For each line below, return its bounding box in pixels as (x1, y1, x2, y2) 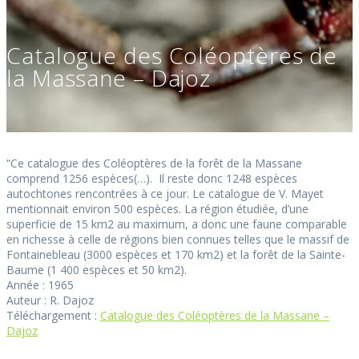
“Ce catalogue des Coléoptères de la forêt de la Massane (6, 155, 302, 171)
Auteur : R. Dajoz (6, 292, 94, 308)
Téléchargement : (6, 307, 100, 323)
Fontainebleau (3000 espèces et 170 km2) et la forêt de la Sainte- (6, 246, 345, 262)
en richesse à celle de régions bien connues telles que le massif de (6, 231, 349, 247)
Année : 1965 (6, 276, 74, 292)
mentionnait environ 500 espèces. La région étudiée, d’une (6, 200, 309, 216)
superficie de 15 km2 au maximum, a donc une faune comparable (6, 216, 347, 232)
